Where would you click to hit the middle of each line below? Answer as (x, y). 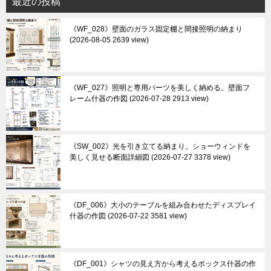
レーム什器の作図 (99, 99)
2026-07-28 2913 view (169, 99)
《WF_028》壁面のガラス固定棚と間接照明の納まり (156, 29)
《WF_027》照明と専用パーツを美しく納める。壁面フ (160, 88)
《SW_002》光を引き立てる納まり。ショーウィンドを (160, 146)
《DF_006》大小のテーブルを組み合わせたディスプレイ (163, 205)
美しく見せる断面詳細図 (109, 157)
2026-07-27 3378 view (191, 157)
